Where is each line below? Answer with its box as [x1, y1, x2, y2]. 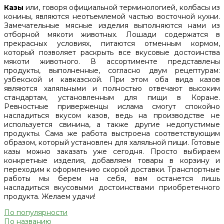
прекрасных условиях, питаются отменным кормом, [4, 39, 220, 48]
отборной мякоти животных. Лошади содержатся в [4, 30, 220, 39]
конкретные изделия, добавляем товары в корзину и [4, 156, 220, 165]
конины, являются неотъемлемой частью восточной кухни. [4, 12, 220, 21]
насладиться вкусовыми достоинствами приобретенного [4, 183, 220, 192]
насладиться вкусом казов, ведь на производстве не [4, 111, 220, 120]
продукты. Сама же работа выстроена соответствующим [4, 129, 220, 138]
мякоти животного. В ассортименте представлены [4, 57, 220, 66]
